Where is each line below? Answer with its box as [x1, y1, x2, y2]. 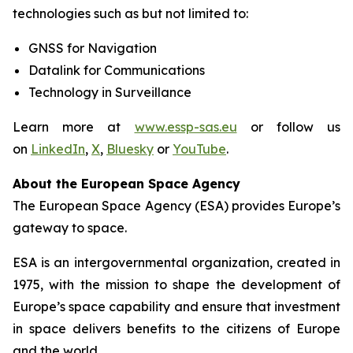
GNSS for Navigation [28, 40, 157, 56]
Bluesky [106, 141, 154, 157]
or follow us [236, 119, 340, 135]
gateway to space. [13, 220, 127, 236]
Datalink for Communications [28, 62, 205, 78]
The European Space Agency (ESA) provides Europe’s [13, 198, 340, 214]
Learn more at [13, 119, 135, 135]
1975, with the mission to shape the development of [13, 277, 340, 292]
